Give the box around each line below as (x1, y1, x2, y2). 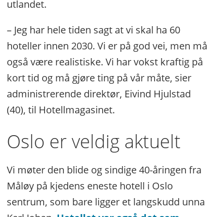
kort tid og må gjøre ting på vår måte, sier (6, 71, 191, 85)
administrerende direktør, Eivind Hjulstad (6, 87, 191, 101)
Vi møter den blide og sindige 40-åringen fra (6, 163, 201, 177)
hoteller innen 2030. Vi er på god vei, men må (6, 39, 207, 53)
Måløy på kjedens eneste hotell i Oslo (6, 179, 173, 193)
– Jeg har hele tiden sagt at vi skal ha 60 (6, 23, 180, 37)
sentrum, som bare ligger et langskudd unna (6, 195, 205, 209)
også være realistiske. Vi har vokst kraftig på (6, 55, 203, 69)
